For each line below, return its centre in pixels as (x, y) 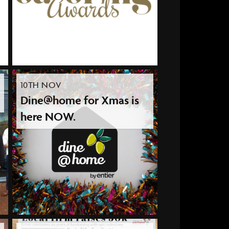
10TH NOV (41, 85)
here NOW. (48, 117)
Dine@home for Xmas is (79, 100)
